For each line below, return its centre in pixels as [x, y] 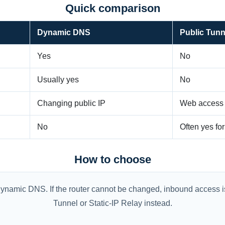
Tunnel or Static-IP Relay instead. [113, 203]
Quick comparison [113, 8]
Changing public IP [71, 103]
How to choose [113, 159]
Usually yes [58, 80]
